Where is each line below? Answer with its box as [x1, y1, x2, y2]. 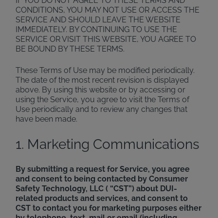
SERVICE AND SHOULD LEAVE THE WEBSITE [16, 15, 181, 24]
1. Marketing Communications [16, 136, 200, 152]
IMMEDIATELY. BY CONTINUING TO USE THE [16, 25, 177, 34]
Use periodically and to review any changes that [16, 105, 187, 114]
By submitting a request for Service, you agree [16, 164, 190, 174]
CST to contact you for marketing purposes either [16, 203, 201, 213]
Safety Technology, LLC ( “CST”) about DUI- [16, 184, 177, 193]
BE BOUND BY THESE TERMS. [16, 44, 125, 54]
